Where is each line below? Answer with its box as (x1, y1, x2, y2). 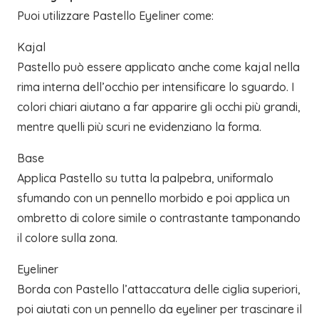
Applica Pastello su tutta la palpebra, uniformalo (17, 171, 273, 186)
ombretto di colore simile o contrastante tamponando (17, 211, 300, 226)
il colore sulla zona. (17, 231, 117, 246)
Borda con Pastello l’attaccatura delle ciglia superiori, (17, 282, 300, 297)
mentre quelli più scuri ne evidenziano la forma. (17, 120, 261, 135)
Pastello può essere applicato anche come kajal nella (17, 60, 300, 75)
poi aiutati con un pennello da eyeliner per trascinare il (17, 302, 302, 317)
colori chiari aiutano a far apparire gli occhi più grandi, (17, 100, 300, 115)
